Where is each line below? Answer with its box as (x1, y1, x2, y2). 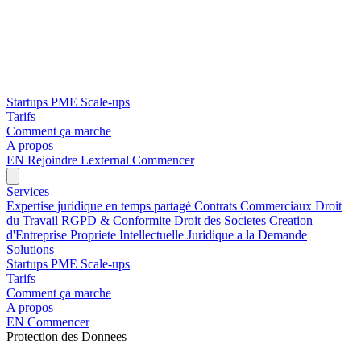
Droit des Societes (174, 214, 269, 227)
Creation (269, 214, 313, 227)
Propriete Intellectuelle (70, 228, 187, 242)
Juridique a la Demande (187, 228, 307, 242)
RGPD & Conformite (61, 214, 174, 227)
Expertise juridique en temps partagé (6, 199, 194, 213)
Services (6, 185, 49, 198)
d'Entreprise (6, 228, 70, 242)
